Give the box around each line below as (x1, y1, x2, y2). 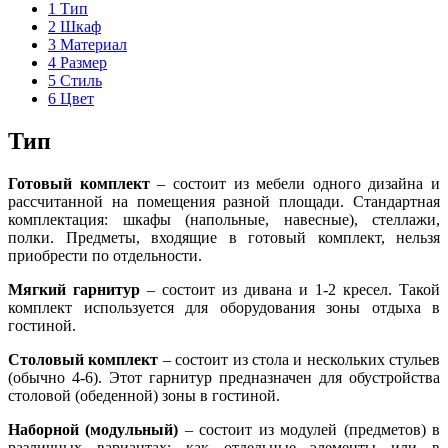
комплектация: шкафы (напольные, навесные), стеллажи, (8, 210, 440, 228)
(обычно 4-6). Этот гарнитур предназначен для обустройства (8, 368, 440, 386)
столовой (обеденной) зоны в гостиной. (8, 386, 280, 404)
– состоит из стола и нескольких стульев (162, 350, 440, 368)
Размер (56, 53, 107, 71)
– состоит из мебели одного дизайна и (157, 174, 440, 192)
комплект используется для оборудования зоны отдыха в (8, 298, 440, 316)
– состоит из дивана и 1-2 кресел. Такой (140, 280, 440, 298)
